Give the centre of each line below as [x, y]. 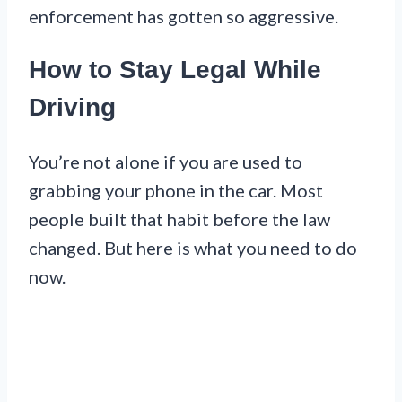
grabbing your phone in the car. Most [176, 191]
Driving [72, 108]
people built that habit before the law [179, 219]
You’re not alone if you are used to [166, 162]
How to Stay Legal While [175, 70]
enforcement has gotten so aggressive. [184, 16]
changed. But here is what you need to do [193, 248]
